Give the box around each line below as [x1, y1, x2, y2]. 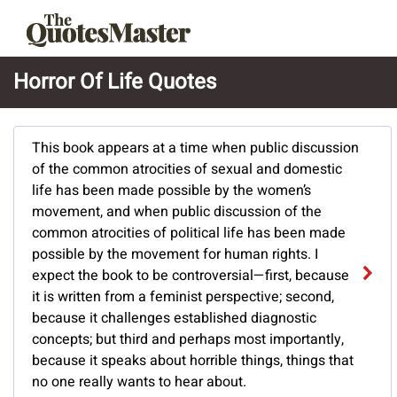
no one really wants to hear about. [32, 371, 246, 393]
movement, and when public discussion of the [32, 201, 322, 223]
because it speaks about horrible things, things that [32, 350, 354, 372]
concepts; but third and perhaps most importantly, [32, 329, 344, 351]
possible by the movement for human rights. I [32, 244, 318, 266]
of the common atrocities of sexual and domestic [32, 159, 342, 181]
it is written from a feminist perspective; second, [32, 286, 334, 308]
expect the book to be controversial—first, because [32, 265, 349, 287]
